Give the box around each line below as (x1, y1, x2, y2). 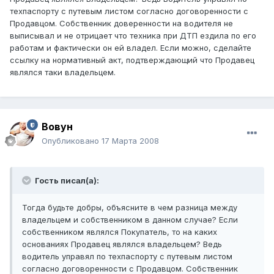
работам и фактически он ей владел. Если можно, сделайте (10, 43, 251, 53)
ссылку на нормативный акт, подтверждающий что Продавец (10, 55, 254, 65)
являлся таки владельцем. (10, 67, 116, 78)
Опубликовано (42, 136, 102, 146)
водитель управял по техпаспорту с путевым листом (22, 251, 232, 262)
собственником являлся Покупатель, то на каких (22, 227, 217, 237)
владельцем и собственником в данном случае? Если (22, 215, 238, 225)
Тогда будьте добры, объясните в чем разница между (22, 202, 237, 213)
